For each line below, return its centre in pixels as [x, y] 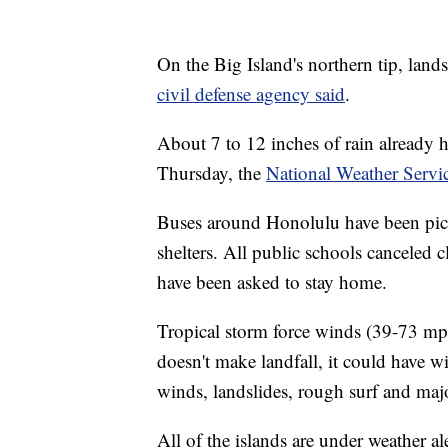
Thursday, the [211, 172]
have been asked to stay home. [272, 281]
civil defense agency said [251, 93]
